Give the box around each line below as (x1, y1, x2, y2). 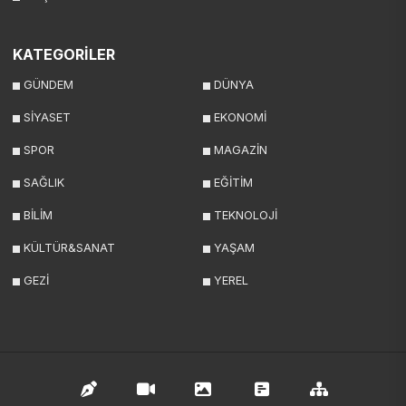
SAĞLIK (24, 176, 64, 190)
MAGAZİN (214, 143, 267, 158)
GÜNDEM (24, 78, 73, 92)
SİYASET (24, 111, 71, 125)
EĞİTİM (214, 176, 253, 190)
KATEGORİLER (13, 45, 115, 64)
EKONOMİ (214, 111, 266, 125)
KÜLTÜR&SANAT (24, 241, 115, 256)
